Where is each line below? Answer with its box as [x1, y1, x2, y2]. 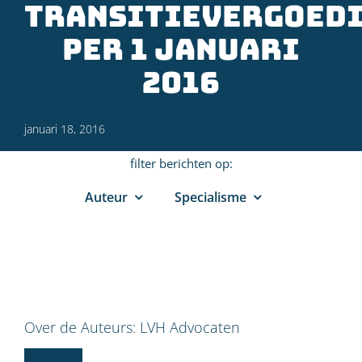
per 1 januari [62, 30, 300, 69]
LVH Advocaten [140, 318, 240, 338]
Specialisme [175, 188, 246, 207]
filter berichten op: [129, 155, 233, 172]
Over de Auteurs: [24, 318, 140, 338]
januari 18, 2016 [24, 121, 105, 137]
